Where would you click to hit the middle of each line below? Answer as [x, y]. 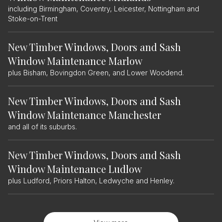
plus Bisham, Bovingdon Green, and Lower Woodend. [96, 73]
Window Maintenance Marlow [75, 61]
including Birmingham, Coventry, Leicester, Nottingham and [104, 9]
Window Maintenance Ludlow [75, 169]
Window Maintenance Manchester [84, 115]
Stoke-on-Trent [33, 19]
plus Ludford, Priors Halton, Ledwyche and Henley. [91, 181]
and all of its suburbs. [42, 127]
